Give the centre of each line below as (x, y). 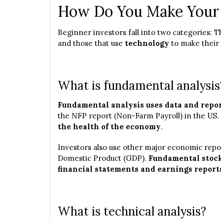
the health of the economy (109, 127)
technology (147, 43)
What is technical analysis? (132, 211)
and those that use (91, 43)
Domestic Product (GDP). (103, 158)
